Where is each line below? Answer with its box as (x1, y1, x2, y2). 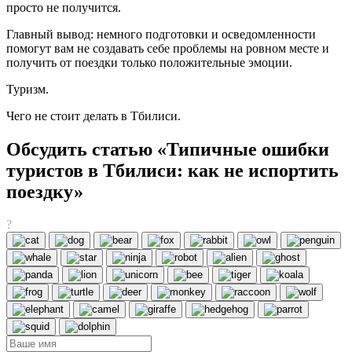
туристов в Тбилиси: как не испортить (6, 159, 339, 181)
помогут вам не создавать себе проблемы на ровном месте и (6, 41, 329, 55)
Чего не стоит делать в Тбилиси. (6, 108, 181, 123)
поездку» (6, 181, 83, 202)
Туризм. (6, 82, 49, 96)
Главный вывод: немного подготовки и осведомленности (6, 27, 316, 41)
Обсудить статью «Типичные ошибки (6, 138, 329, 159)
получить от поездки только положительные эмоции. (6, 55, 292, 69)
